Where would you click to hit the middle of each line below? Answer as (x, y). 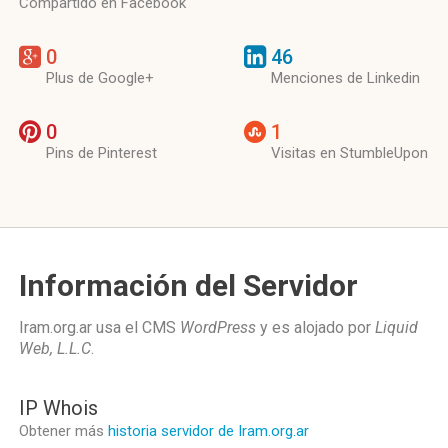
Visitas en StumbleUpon (349, 153)
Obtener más (63, 431)
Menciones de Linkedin (345, 78)
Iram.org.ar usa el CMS (99, 327)
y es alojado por (315, 327)
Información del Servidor (188, 285)
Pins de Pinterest (101, 153)
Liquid (396, 327)
